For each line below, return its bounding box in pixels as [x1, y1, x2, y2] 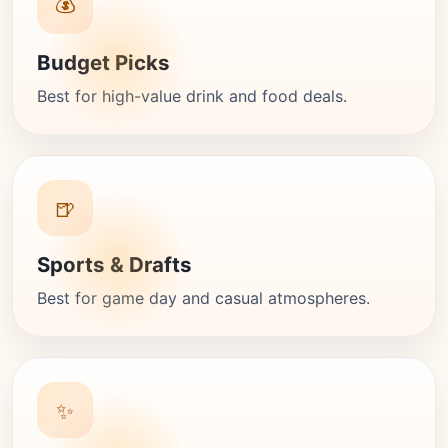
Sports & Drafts [37, 252, 192, 277]
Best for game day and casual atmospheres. [37, 288, 370, 308]
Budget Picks [37, 50, 170, 75]
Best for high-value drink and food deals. [37, 86, 347, 106]
